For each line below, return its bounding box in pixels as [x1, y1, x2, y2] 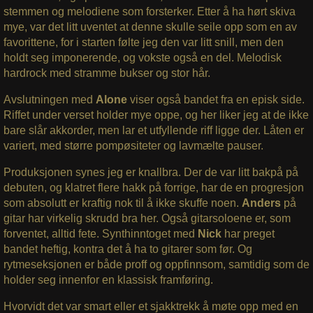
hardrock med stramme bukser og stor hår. [3, 66, 210, 79]
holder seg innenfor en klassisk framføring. [3, 273, 213, 286]
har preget [224, 227, 275, 240]
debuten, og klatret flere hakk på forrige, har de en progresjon [3, 181, 304, 194]
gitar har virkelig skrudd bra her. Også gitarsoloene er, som [3, 212, 291, 224]
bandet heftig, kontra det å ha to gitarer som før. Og [3, 242, 252, 255]
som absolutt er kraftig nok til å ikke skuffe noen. [3, 196, 242, 209]
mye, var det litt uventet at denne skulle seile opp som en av [3, 20, 297, 33]
